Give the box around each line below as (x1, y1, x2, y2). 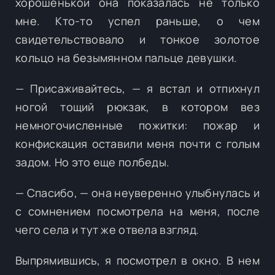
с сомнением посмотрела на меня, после (15, 203, 260, 219)
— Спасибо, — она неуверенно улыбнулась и (15, 185, 260, 200)
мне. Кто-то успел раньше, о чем (15, 13, 260, 28)
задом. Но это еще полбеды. (15, 154, 170, 169)
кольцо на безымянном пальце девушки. (15, 50, 238, 65)
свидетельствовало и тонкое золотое (15, 31, 260, 47)
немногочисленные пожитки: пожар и (15, 117, 260, 133)
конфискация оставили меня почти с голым (15, 136, 260, 151)
